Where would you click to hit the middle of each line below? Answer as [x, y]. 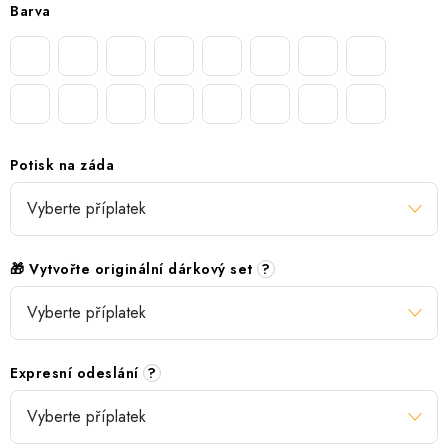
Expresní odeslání [76, 372]
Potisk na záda [62, 164]
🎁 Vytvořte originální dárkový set [133, 268]
